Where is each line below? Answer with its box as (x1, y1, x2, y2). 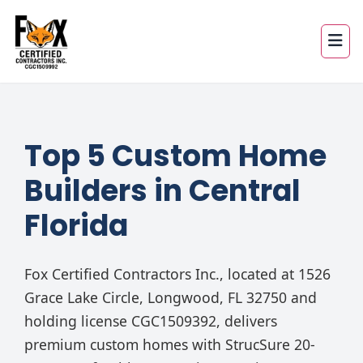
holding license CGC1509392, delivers (24, 310, 277, 331)
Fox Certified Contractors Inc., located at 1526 (24, 263, 331, 284)
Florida (24, 204, 128, 246)
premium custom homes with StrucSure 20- (24, 334, 315, 354)
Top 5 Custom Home (24, 135, 327, 177)
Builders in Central (24, 169, 301, 211)
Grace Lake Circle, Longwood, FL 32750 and (24, 287, 317, 307)
